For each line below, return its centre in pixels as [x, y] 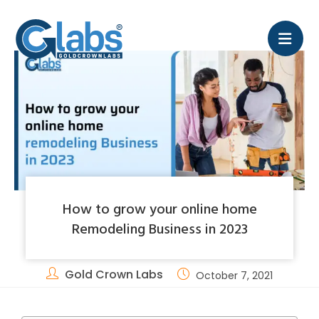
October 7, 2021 [234, 276]
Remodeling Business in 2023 [159, 228]
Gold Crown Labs [114, 275]
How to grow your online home [159, 208]
